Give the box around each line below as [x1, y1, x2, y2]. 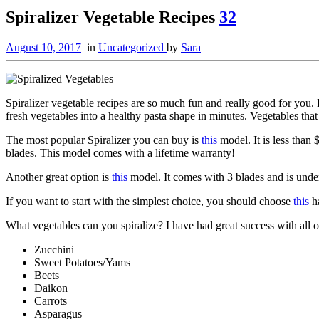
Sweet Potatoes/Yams [34, 256, 130, 268]
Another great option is [6, 170, 112, 183]
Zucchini [34, 243, 74, 256]
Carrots [34, 294, 67, 307]
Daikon [34, 281, 68, 294]
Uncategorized [98, 41, 167, 53]
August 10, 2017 [6, 41, 81, 53]
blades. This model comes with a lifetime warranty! [6, 146, 235, 159]
